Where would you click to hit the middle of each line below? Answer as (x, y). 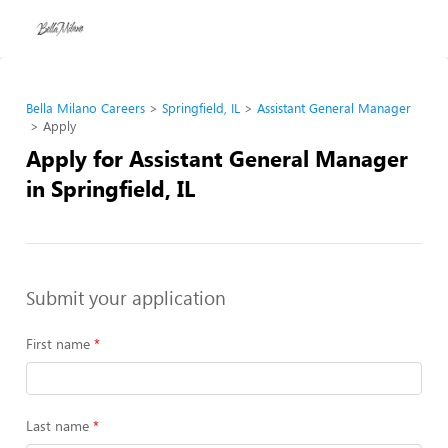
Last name (57, 425)
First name (58, 343)
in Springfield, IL (110, 188)
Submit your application (126, 297)
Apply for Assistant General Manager (217, 158)
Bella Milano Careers (85, 108)
